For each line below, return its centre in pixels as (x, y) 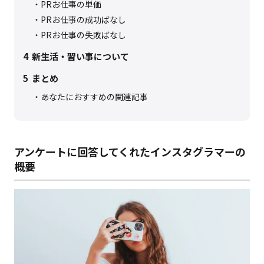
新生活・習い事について (80, 57)
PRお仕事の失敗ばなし (83, 35)
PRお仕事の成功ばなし (83, 20)
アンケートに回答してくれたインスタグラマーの (130, 152)
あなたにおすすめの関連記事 (94, 97)
